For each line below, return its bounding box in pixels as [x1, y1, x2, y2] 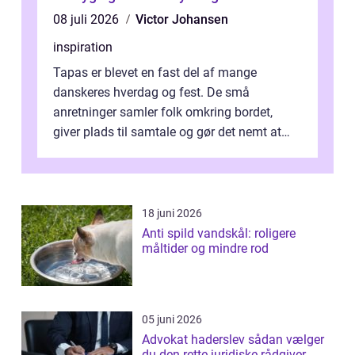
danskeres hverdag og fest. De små [53, 84, 250, 100]
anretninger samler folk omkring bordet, [53, 104, 273, 120]
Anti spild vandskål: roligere [142, 225, 296, 241]
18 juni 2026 [142, 206, 202, 219]
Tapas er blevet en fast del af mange [53, 64, 257, 80]
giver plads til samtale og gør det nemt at [53, 124, 281, 139]
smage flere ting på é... [53, 143, 179, 159]
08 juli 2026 [53, 11, 122, 27]
